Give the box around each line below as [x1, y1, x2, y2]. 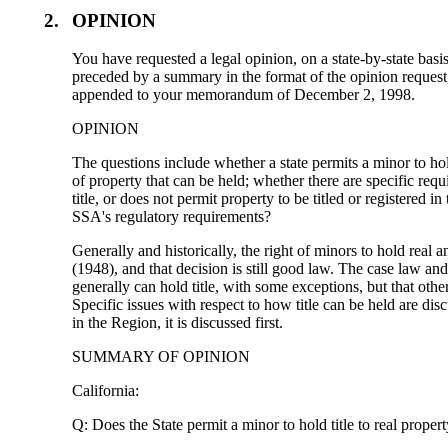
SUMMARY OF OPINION [72, 348, 251, 366]
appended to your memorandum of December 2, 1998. [72, 86, 416, 104]
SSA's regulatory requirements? [72, 208, 272, 226]
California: [72, 382, 140, 400]
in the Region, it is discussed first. [72, 314, 284, 332]
